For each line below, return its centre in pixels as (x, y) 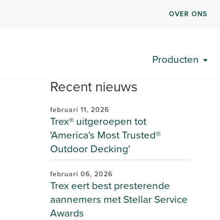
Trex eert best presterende (110, 185)
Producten (175, 59)
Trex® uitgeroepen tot (98, 121)
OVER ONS (188, 14)
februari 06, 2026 (81, 174)
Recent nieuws (94, 87)
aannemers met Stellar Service (119, 199)
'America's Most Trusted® (105, 135)
